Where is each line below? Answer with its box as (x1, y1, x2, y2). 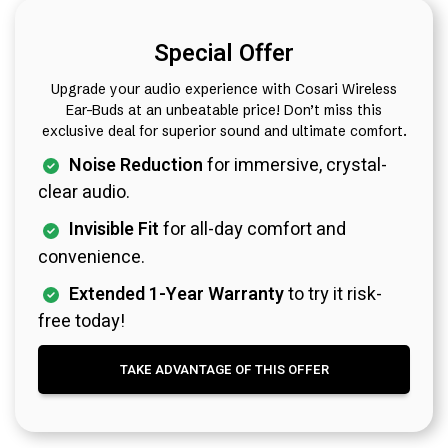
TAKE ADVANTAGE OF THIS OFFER (119, 359, 329, 379)
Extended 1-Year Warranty (69, 280, 284, 308)
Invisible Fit (69, 216, 159, 244)
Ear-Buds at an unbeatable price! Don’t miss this (66, 101, 382, 120)
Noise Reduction (69, 152, 203, 180)
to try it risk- (284, 280, 382, 308)
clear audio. (38, 179, 130, 207)
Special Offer (154, 36, 294, 72)
